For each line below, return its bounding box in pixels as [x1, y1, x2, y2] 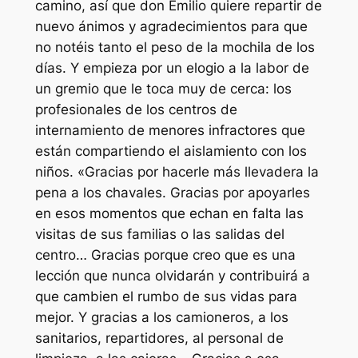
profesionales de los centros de [34, 101, 237, 118]
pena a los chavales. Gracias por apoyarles [34, 185, 310, 201]
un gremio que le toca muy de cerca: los [34, 81, 292, 97]
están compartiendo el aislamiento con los [34, 143, 307, 160]
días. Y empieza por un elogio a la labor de [34, 60, 309, 77]
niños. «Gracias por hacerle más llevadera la [34, 164, 319, 181]
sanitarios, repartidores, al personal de [34, 330, 284, 347]
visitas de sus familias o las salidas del [34, 226, 284, 243]
